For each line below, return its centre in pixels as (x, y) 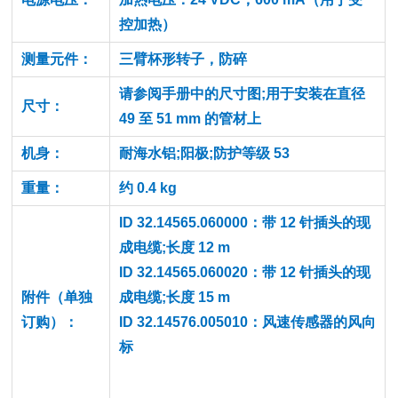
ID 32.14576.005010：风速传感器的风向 (248, 322)
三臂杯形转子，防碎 (183, 59)
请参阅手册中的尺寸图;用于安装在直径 (243, 94)
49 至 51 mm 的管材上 (191, 119)
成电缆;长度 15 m (175, 297)
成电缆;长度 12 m (175, 247)
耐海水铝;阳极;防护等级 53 (205, 153)
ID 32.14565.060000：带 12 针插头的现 (245, 223)
